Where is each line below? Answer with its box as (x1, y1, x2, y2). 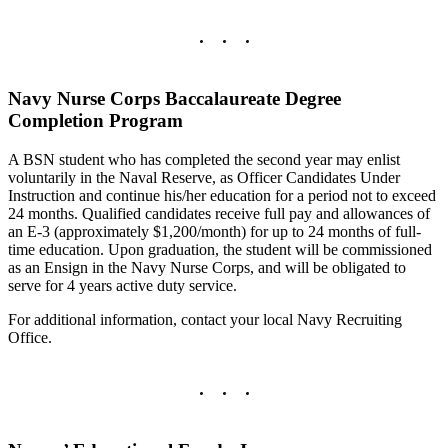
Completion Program (8, 110, 183, 132)
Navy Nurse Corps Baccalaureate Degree (8, 88, 341, 110)
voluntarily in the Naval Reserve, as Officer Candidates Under (8, 168, 400, 186)
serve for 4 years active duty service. (8, 276, 237, 294)
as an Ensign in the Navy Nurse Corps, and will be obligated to (8, 258, 406, 276)
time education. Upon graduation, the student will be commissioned (8, 240, 432, 258)
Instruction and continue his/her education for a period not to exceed (8, 186, 436, 204)
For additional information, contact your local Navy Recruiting (8, 310, 402, 328)
